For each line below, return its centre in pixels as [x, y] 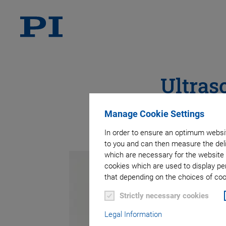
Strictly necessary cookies [164, 195]
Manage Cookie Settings [154, 114]
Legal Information [133, 214]
